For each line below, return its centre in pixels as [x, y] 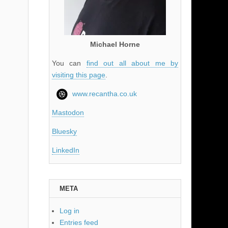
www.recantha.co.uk [105, 94]
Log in [69, 211]
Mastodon [68, 113]
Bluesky [64, 132]
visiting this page [79, 75]
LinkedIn [66, 150]
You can [69, 63]
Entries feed [79, 223]
